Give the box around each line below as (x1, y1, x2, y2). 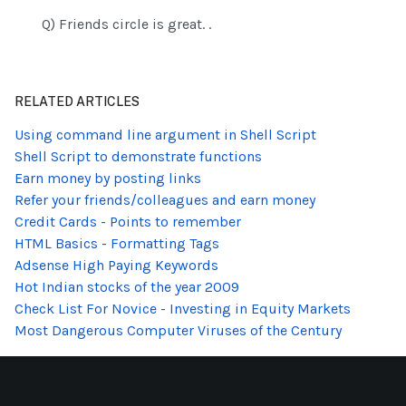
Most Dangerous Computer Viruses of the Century (14, 322, 342, 340)
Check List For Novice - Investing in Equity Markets (14, 300, 351, 318)
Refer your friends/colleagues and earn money (14, 191, 315, 209)
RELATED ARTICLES (14, 94, 140, 110)
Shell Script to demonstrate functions (14, 148, 262, 166)
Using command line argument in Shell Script (14, 126, 316, 144)
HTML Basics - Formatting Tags (14, 235, 219, 253)
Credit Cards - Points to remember (14, 213, 241, 231)
